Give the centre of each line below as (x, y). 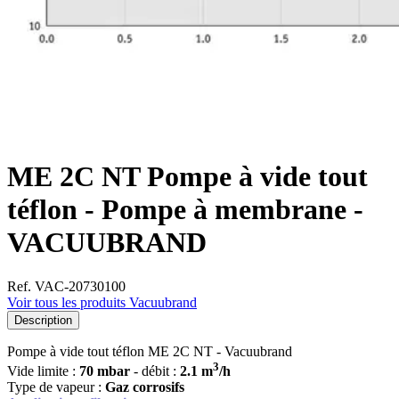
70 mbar (105, 370)
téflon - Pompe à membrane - (185, 210)
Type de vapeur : (56, 387)
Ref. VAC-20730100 (66, 286)
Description (43, 320)
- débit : (155, 370)
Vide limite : (43, 370)
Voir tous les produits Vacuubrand (102, 302)
